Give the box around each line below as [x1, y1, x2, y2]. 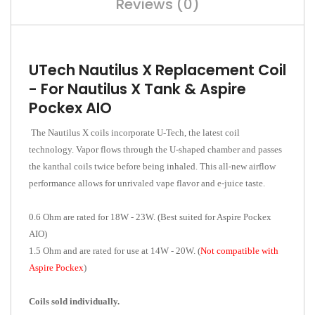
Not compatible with [200, 245, 278, 256]
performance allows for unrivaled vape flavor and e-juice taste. [29, 177, 265, 188]
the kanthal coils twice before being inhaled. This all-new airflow [29, 160, 276, 172]
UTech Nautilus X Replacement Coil [29, 59, 286, 80]
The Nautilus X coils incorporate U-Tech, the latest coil [29, 127, 240, 138]
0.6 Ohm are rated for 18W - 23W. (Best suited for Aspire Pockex [29, 211, 271, 222]
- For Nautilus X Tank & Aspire [29, 78, 246, 99]
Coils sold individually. [29, 295, 120, 307]
